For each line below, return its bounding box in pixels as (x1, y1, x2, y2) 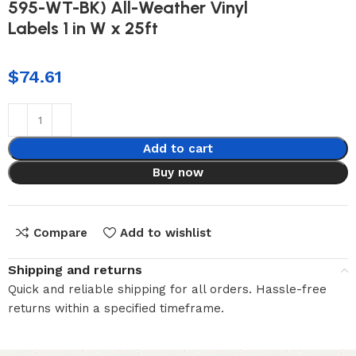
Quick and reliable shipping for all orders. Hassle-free (8, 281, 327, 296)
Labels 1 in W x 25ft (8, 17, 159, 39)
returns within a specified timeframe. (8, 300, 225, 315)
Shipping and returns (8, 261, 143, 277)
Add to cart (143, 141, 213, 156)
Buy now (153, 164, 203, 180)
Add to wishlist (119, 225, 211, 240)
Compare (33, 225, 87, 240)
